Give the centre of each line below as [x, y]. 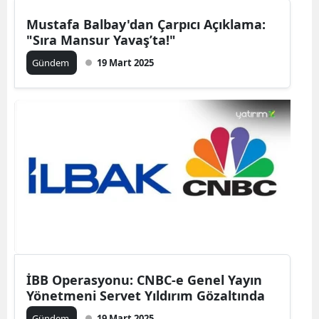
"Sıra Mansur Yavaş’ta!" [101, 40]
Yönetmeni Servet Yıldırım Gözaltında [146, 296]
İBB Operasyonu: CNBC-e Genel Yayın [144, 280]
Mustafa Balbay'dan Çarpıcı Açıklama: [146, 24]
